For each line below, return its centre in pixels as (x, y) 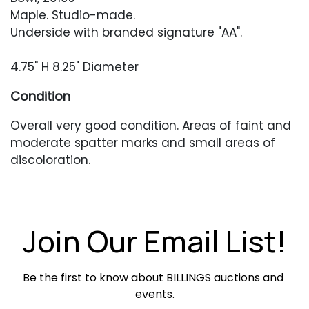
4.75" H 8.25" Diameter (74, 67)
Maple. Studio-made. (73, 15)
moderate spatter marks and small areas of (143, 143)
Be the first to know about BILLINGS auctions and (153, 278)
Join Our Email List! (154, 241)
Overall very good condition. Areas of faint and (151, 126)
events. (154, 294)
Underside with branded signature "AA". (126, 32)
